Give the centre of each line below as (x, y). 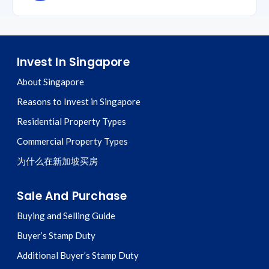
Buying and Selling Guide (66, 215)
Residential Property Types (71, 121)
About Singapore (50, 81)
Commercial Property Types (72, 141)
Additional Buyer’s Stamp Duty (78, 255)
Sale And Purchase (72, 196)
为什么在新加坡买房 (57, 161)
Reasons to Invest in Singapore (79, 101)
